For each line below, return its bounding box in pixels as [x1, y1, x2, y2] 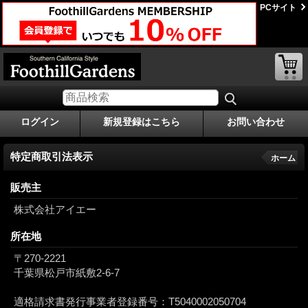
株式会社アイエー [14, 203, 96, 215]
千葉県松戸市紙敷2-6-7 [14, 266, 120, 278]
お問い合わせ [227, 115, 285, 127]
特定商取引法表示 [10, 150, 93, 162]
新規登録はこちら [103, 115, 180, 127]
